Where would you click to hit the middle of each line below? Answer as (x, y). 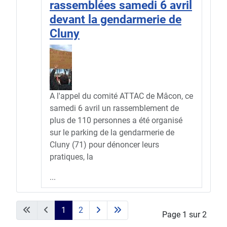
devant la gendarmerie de (116, 20)
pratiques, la (71, 157)
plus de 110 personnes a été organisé (116, 121)
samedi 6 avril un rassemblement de (114, 108)
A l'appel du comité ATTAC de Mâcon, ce (121, 96)
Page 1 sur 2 (184, 215)
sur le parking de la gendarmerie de (112, 133)
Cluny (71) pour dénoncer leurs (104, 145)
